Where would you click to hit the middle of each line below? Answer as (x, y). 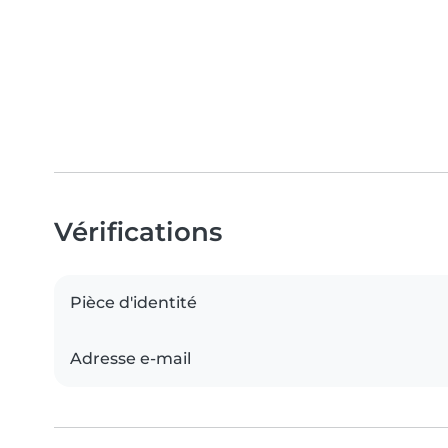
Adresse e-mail (130, 358)
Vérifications (138, 231)
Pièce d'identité (133, 302)
